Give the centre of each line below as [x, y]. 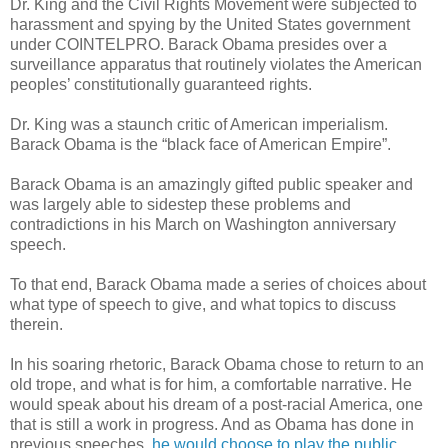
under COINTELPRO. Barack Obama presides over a [198, 45]
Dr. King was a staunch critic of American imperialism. [199, 125]
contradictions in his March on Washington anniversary [203, 225]
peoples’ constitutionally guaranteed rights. [161, 85]
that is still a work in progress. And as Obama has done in [212, 425]
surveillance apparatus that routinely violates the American [216, 65]
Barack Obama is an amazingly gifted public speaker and [211, 185]
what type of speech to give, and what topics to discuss [203, 305]
